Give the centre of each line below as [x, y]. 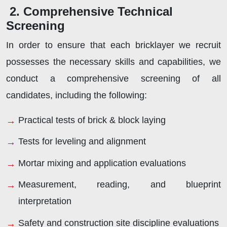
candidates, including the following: [77, 95]
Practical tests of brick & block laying [92, 120]
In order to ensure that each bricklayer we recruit [113, 45]
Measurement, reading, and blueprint [120, 185]
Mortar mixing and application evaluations [102, 163]
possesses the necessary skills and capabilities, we [113, 62]
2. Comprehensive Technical [91, 11]
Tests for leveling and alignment [82, 142]
